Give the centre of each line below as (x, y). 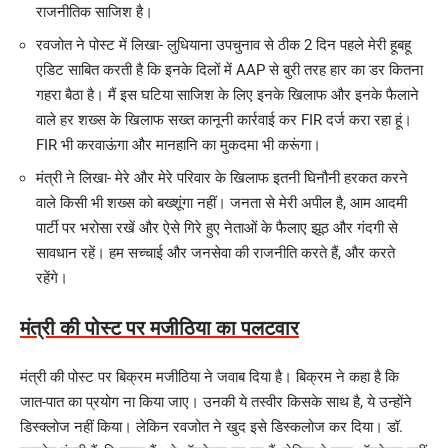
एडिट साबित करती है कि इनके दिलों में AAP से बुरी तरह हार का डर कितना (229, 70)
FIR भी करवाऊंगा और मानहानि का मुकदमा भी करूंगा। (178, 145)
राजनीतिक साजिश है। (94, 12)
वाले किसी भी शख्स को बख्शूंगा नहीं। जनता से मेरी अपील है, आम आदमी (221, 203)
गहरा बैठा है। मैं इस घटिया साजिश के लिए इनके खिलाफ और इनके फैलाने (227, 95)
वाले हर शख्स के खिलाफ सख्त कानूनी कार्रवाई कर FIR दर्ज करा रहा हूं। (224, 120)
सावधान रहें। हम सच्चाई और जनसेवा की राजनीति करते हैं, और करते (215, 253)
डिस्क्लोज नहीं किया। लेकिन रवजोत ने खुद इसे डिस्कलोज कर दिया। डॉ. (211, 427)
